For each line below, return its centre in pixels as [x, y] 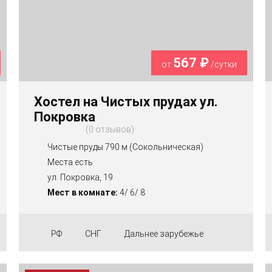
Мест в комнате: [82, 192]
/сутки [223, 64]
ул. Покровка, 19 [80, 177]
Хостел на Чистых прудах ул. [126, 101]
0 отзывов [110, 129]
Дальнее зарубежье [164, 233]
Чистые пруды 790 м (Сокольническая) [125, 147]
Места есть [70, 162]
